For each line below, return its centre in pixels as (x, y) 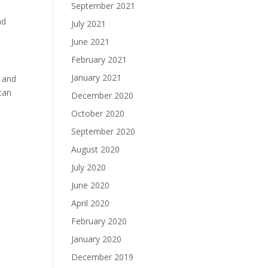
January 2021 (97, 77)
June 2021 (91, 42)
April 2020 (91, 203)
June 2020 (91, 185)
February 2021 (99, 60)
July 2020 (89, 167)
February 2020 (99, 221)
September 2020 (103, 131)
